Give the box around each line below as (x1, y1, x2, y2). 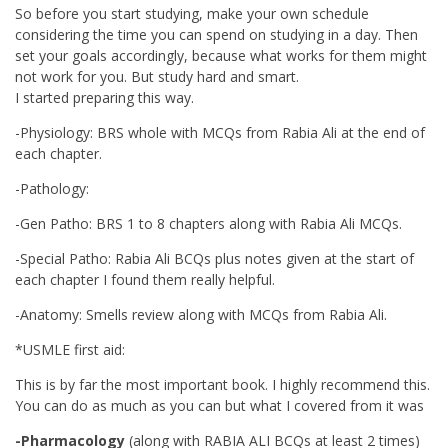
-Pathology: (15, 178, 89, 198)
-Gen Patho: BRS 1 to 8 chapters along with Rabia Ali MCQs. (15, 213, 402, 233)
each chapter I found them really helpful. (15, 269, 275, 289)
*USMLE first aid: (15, 339, 125, 359)
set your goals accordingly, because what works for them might (15, 45, 427, 65)
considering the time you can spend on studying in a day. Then (15, 24, 418, 44)
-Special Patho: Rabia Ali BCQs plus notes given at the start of (15, 248, 414, 268)
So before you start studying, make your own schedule (15, 3, 369, 23)
